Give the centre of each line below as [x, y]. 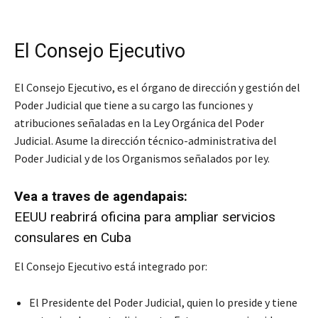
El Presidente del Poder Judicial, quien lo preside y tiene [163, 303]
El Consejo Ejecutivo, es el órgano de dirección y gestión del [157, 88]
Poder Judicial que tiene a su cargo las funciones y [133, 105]
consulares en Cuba [73, 238]
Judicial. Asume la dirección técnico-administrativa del [146, 141]
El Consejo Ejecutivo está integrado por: [111, 267]
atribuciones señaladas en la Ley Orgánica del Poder [139, 123]
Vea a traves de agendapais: [101, 197]
